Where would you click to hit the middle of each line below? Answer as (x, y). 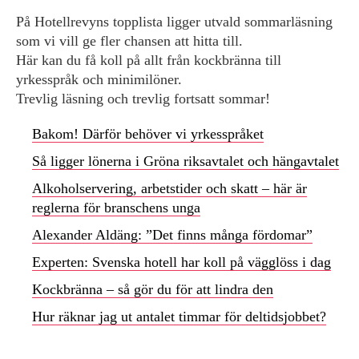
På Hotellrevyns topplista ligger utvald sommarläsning (174, 22)
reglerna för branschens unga (116, 208)
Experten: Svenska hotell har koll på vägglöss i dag (182, 262)
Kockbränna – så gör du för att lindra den (153, 289)
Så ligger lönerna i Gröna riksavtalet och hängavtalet (186, 161)
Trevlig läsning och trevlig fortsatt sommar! (143, 99)
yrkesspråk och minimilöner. (99, 79)
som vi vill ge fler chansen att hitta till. (129, 41)
